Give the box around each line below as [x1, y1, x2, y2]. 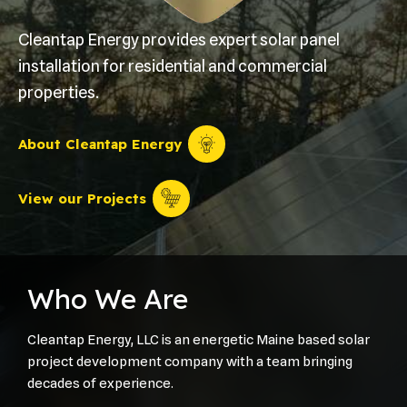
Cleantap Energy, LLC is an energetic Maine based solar [27, 331, 370, 348]
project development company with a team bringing [27, 352, 352, 370]
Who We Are [27, 281, 188, 316]
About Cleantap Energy [18, 135, 182, 154]
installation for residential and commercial [18, 55, 327, 75]
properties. [18, 82, 99, 102]
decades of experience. [27, 374, 176, 392]
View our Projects [18, 190, 146, 208]
